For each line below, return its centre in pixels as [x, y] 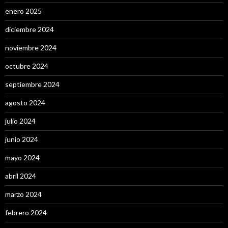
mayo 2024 [22, 158]
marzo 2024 [23, 194]
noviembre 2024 [31, 48]
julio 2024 [20, 121]
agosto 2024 [25, 103]
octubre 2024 [27, 66]
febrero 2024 [26, 212]
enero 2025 [23, 11]
